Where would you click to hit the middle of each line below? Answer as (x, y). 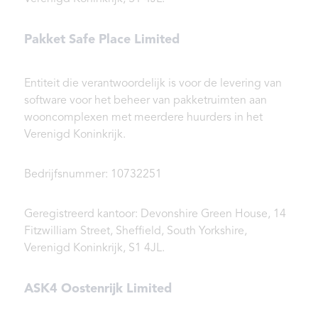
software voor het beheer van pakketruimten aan (146, 101)
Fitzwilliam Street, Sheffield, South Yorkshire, (136, 232)
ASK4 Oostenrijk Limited (98, 289)
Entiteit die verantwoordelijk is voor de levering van (153, 84)
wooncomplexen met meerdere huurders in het (143, 118)
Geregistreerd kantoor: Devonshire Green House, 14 (155, 215)
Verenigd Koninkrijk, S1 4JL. (94, 249)
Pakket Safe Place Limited (102, 40)
